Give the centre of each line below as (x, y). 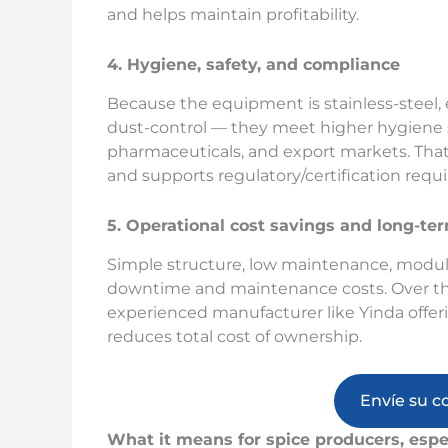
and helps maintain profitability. (233, 15)
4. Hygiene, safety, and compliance (253, 64)
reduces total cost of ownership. (234, 336)
